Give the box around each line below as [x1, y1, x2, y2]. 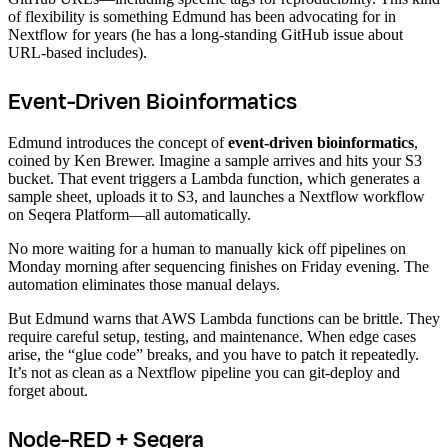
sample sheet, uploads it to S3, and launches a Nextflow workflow [8, 187, 425, 205]
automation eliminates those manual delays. [8, 275, 280, 293]
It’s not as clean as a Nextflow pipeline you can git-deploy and [8, 363, 400, 381]
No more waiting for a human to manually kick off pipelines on [8, 239, 406, 257]
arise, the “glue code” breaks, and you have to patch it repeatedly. [8, 345, 419, 363]
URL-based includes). [8, 43, 147, 61]
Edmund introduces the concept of [8, 133, 228, 151]
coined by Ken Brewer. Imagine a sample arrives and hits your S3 [8, 151, 422, 169]
